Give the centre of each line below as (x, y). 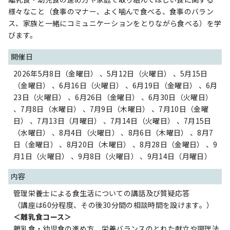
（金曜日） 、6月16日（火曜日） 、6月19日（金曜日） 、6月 (116, 85)
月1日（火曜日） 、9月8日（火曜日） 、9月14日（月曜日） (112, 156)
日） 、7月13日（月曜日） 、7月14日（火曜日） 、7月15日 (112, 121)
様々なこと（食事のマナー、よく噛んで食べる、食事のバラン (111, 11)
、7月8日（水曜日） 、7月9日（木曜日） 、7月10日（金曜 (111, 109)
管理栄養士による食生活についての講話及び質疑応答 (102, 193)
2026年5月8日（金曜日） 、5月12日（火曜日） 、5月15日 (111, 73)
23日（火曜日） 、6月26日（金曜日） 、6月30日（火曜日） (113, 97)
